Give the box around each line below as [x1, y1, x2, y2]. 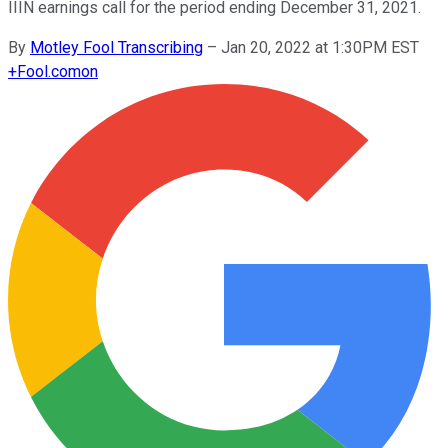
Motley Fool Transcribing [30, 37, 203, 57]
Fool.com [17, 61, 81, 81]
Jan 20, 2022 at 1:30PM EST [221, 37, 419, 57]
